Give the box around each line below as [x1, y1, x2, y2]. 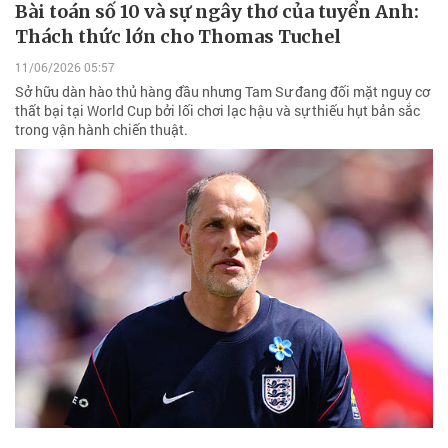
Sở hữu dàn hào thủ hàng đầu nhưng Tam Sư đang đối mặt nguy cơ [15, 82, 430, 102]
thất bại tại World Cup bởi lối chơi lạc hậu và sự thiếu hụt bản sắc [15, 101, 420, 121]
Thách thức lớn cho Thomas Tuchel [15, 24, 341, 48]
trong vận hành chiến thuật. [15, 120, 188, 140]
